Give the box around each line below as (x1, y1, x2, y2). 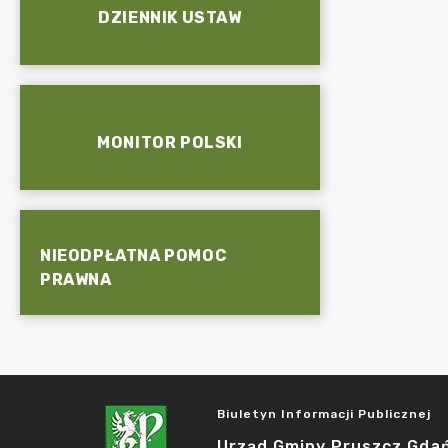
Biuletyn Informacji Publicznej (217, 407, 431, 421)
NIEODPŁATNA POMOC (40, 245, 228, 265)
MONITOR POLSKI (97, 132, 243, 152)
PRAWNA (40, 269, 112, 289)
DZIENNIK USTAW (98, 7, 242, 27)
